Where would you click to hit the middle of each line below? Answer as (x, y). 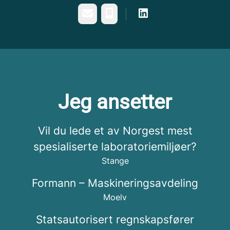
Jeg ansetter (115, 102)
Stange (115, 161)
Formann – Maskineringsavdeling (115, 183)
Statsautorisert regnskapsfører (115, 219)
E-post (94, 13)
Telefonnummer (135, 13)
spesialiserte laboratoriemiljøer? (115, 147)
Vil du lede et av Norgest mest (115, 131)
